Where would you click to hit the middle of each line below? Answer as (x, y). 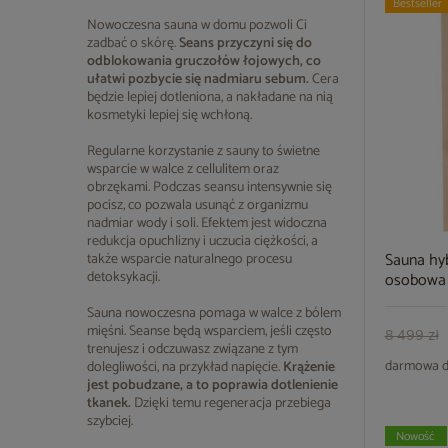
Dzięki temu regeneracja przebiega (231, 403)
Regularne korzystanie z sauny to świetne (203, 151)
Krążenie (309, 367)
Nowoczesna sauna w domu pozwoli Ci (197, 25)
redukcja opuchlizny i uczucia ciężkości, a (202, 241)
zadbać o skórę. (133, 43)
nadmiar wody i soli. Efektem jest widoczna (207, 223)
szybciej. (110, 421)
